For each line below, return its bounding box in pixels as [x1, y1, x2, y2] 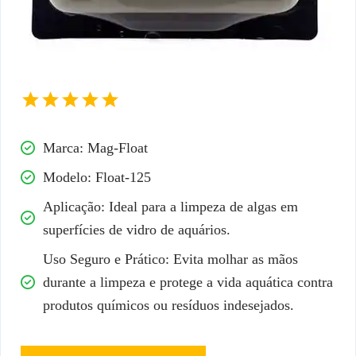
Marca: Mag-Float [43, 140, 148, 157]
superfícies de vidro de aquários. [43, 222, 230, 238]
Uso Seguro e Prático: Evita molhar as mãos [43, 251, 298, 268]
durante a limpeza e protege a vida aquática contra [43, 274, 333, 291]
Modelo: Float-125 [43, 169, 151, 186]
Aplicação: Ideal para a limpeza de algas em [43, 199, 298, 215]
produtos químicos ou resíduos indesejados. [43, 297, 294, 314]
